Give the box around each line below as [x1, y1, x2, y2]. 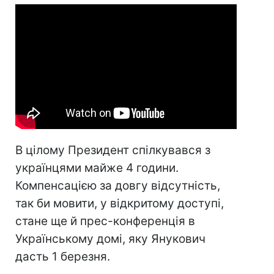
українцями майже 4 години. [15, 160, 179, 175]
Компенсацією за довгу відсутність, [15, 178, 220, 193]
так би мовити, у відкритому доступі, [15, 196, 224, 210]
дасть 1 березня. [15, 249, 110, 264]
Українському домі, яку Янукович [15, 231, 206, 246]
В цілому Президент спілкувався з [15, 143, 210, 157]
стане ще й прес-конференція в [15, 213, 195, 228]
